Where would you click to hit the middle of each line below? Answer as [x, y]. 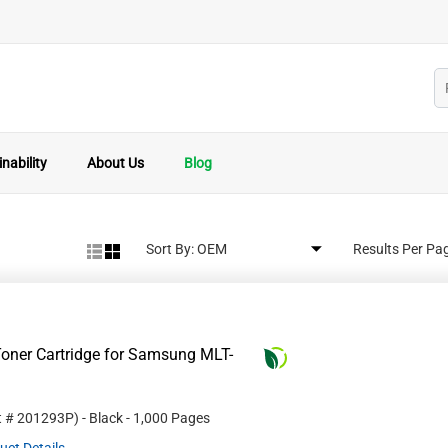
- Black [102, 418]
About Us [115, 163]
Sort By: [170, 249]
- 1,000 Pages [168, 418]
